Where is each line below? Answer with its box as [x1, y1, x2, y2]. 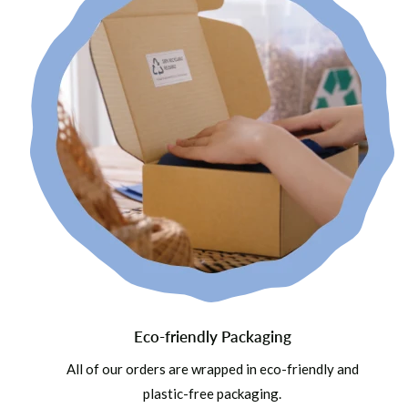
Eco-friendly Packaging [133, 327, 291, 347]
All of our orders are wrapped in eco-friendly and [66, 361, 359, 378]
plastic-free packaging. [143, 385, 281, 403]
